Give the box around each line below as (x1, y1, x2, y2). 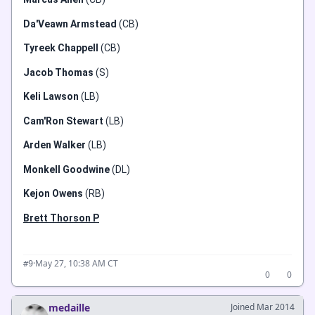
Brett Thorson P (23, 212, 99, 224)
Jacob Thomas (23, 66, 94, 78)
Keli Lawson (23, 91, 79, 102)
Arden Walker (23, 139, 86, 150)
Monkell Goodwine (23, 163, 110, 175)
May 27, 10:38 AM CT (35, 257, 118, 269)
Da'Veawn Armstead (23, 18, 117, 30)
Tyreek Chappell (23, 42, 98, 53)
